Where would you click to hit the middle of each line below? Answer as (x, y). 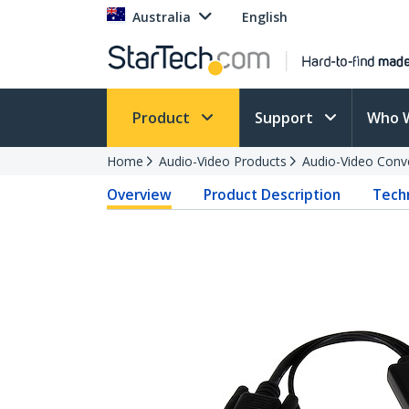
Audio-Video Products (223, 161)
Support (286, 118)
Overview (139, 194)
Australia (162, 17)
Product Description (273, 194)
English (265, 17)
